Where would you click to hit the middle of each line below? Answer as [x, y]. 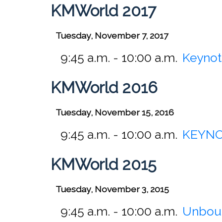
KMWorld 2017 [103, 10]
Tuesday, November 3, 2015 [112, 189]
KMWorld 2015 [103, 164]
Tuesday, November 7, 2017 [112, 35]
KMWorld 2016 [104, 87]
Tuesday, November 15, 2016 [115, 112]
